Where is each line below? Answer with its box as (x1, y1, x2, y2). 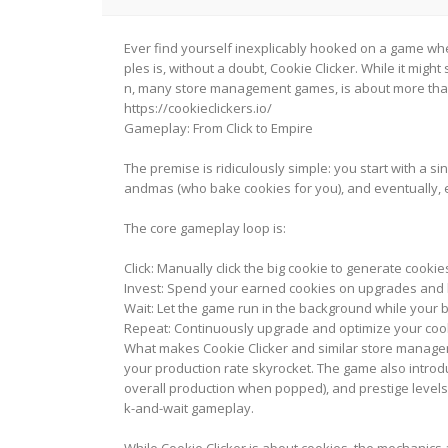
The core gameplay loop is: (124, 219, 286, 237)
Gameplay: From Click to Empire (124, 119, 313, 137)
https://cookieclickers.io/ (124, 99, 272, 117)
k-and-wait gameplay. (124, 399, 254, 417)
